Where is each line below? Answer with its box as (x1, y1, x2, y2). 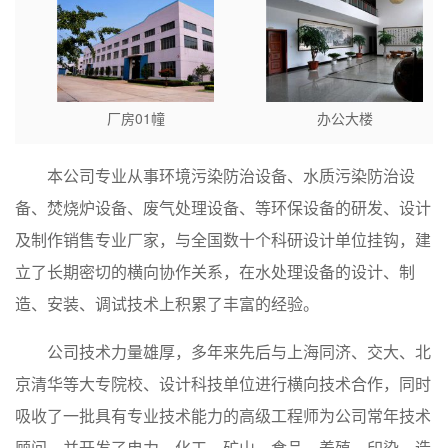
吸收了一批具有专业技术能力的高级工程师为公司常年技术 (15, 404, 431, 428)
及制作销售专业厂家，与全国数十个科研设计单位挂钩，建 (15, 228, 431, 252)
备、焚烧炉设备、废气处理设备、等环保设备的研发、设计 (15, 196, 431, 220)
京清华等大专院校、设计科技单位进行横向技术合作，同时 (15, 372, 431, 396)
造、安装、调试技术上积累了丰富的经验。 (15, 292, 319, 316)
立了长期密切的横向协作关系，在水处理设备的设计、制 (15, 260, 415, 284)
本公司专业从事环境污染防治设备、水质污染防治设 (47, 164, 415, 188)
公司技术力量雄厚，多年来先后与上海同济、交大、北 (47, 340, 431, 364)
